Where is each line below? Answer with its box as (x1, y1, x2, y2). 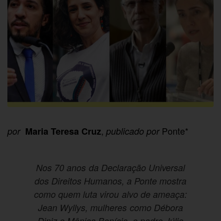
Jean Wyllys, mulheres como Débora (38, 201, 183, 214)
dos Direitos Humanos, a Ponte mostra (34, 174, 187, 187)
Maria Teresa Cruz (25, 124, 102, 138)
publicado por (104, 124, 160, 137)
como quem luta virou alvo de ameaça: (34, 187, 187, 200)
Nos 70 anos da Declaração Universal (36, 161, 185, 174)
